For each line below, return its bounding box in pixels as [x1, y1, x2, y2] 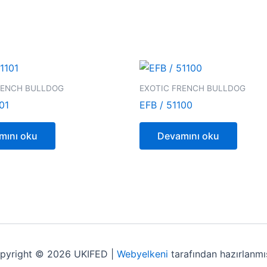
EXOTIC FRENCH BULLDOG [139, 83, 246, 93]
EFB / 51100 [139, 99, 193, 111]
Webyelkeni [117, 248, 168, 260]
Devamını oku [157, 130, 219, 142]
